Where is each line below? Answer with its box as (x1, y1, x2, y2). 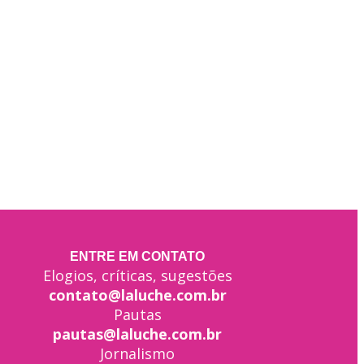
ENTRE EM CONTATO (70, 249, 206, 264)
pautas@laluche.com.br (53, 324, 223, 344)
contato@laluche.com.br (48, 285, 227, 305)
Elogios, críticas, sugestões (42, 266, 232, 286)
